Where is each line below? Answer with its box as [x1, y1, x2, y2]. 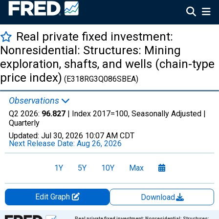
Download [141, 193, 177, 202]
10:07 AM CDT [85, 131, 134, 140]
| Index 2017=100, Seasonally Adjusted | [66, 109, 206, 118]
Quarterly [9, 118, 40, 128]
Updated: [9, 131, 41, 140]
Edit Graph [35, 192, 72, 201]
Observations [9, 95, 61, 106]
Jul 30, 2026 [41, 131, 83, 140]
